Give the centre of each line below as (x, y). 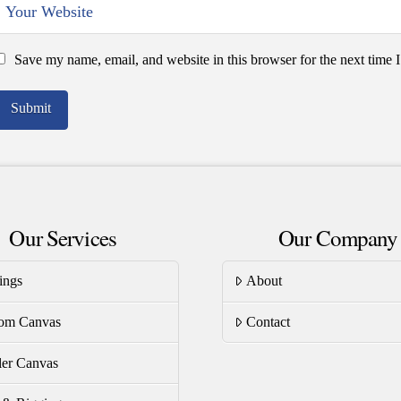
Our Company (338, 238)
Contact (268, 321)
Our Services (63, 238)
